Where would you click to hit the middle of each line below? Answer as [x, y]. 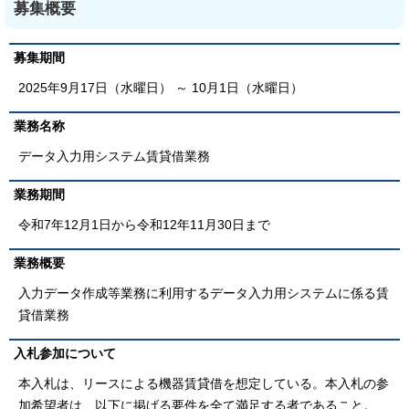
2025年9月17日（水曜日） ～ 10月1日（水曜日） [161, 88]
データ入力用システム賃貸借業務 [114, 157]
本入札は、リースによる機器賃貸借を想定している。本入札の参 [204, 384]
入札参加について [65, 354]
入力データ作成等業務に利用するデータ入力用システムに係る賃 [204, 294]
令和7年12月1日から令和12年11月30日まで [144, 225]
